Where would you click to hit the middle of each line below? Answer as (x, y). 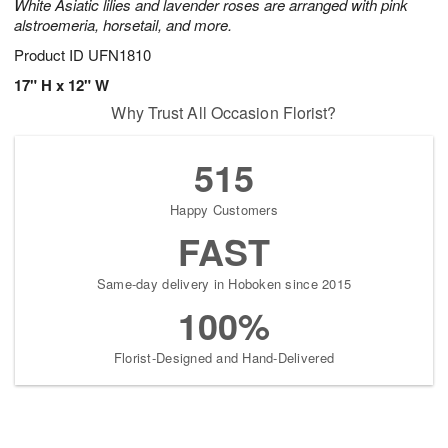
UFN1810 (119, 55)
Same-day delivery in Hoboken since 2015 (224, 284)
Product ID (51, 55)
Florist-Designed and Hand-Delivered (224, 358)
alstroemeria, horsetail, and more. (123, 25)
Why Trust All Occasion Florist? (224, 113)
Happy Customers (224, 210)
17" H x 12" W (61, 85)
